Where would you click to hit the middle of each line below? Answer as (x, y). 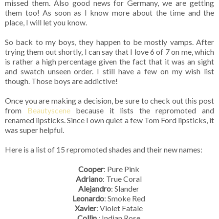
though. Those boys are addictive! (61, 81)
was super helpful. (34, 130)
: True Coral (123, 178)
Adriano (89, 178)
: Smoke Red (125, 198)
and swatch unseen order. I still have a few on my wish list (109, 71)
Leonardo (88, 198)
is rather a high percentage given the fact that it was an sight (109, 61)
